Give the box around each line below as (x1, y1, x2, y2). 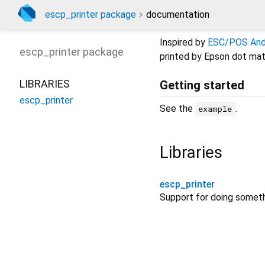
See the (160, 103, 195, 114)
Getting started (160, 78, 244, 92)
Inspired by (160, 37, 208, 48)
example (198, 104, 232, 114)
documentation (146, 9, 209, 20)
